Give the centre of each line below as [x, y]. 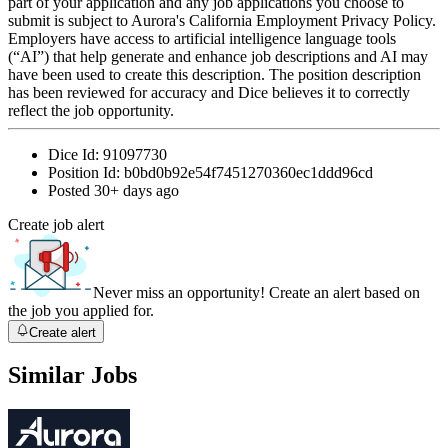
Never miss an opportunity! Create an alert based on [256, 293]
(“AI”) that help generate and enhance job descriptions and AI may [218, 57]
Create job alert [56, 225]
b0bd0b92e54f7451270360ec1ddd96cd [248, 173]
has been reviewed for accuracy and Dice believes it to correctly [209, 93]
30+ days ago [136, 191]
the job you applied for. [81, 311]
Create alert [63, 332]
